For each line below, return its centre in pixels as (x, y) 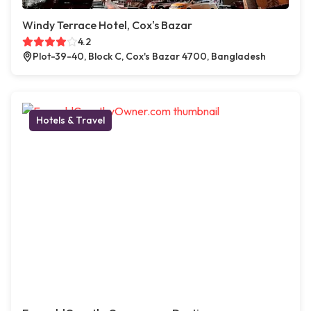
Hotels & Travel (70, 120)
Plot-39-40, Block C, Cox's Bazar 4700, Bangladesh (149, 57)
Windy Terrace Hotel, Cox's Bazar (107, 25)
